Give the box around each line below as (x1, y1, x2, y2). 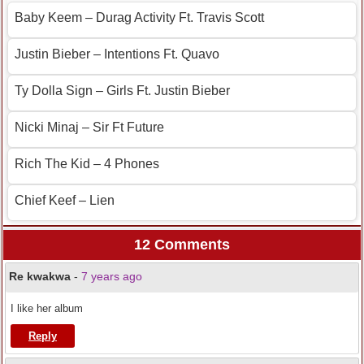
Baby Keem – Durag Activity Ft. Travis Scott (15, 11, 264, 25)
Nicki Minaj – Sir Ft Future (15, 120, 164, 135)
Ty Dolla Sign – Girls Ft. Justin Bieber (15, 84, 230, 98)
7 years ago (81, 270, 142, 284)
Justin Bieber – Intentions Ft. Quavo (15, 47, 219, 62)
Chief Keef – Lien (15, 193, 115, 208)
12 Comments (134, 236, 230, 253)
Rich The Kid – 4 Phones (15, 157, 159, 171)
